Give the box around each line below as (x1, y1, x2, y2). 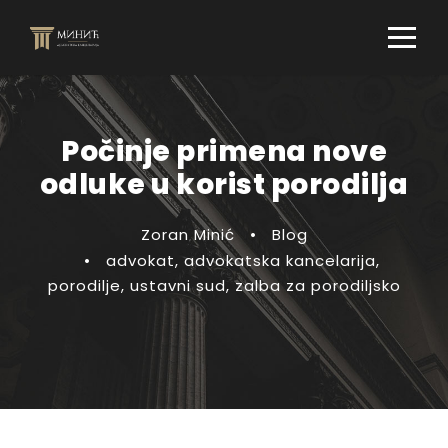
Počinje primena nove (61, 132, 387, 171)
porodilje (47, 275, 121, 296)
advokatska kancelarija (183, 250, 376, 271)
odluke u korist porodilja (39, 165, 409, 204)
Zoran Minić (140, 224, 235, 245)
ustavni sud (129, 275, 226, 296)
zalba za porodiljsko (234, 275, 401, 296)
